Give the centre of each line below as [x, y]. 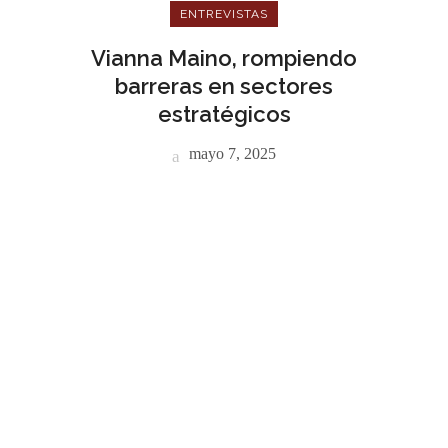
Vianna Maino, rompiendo [224, 58]
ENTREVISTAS [224, 14]
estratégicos [224, 114]
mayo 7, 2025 [230, 153]
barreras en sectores [224, 86]
